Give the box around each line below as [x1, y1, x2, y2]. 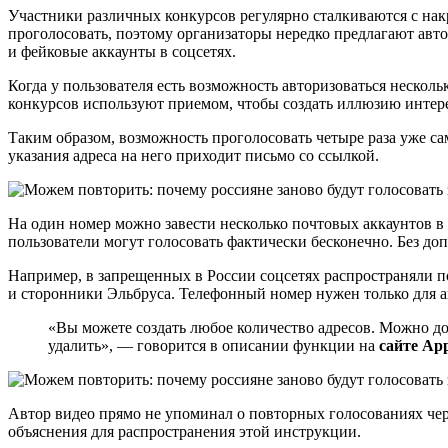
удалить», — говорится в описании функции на [48, 337, 379, 355]
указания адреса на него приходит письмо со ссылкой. [8, 147, 379, 165]
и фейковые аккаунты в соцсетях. [8, 43, 236, 61]
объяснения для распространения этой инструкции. [8, 423, 361, 441]
